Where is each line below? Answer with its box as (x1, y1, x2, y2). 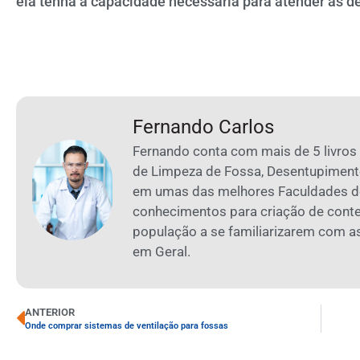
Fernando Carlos (133, 115, 274, 138)
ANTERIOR (25, 306, 75, 319)
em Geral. (133, 243, 190, 260)
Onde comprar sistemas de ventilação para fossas (25, 321, 228, 332)
